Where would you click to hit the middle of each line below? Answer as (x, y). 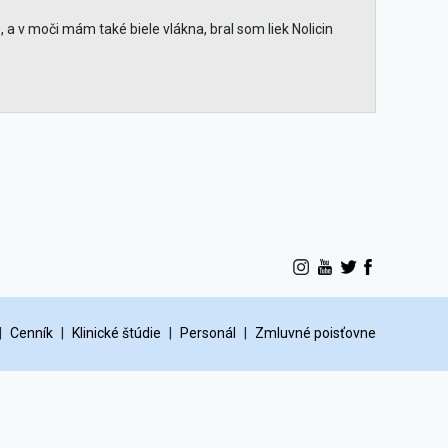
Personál (208, 333)
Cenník (31, 333)
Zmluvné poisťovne (315, 333)
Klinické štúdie (116, 333)
